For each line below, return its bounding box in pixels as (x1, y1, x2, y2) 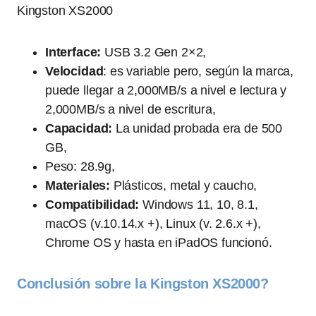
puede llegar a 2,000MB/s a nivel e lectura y (45, 83, 287, 98)
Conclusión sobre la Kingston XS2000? (17, 276, 269, 292)
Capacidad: (45, 121, 113, 136)
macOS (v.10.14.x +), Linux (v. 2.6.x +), (45, 217, 261, 231)
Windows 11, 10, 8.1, (139, 197, 258, 212)
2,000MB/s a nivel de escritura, (45, 102, 216, 117)
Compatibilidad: (45, 197, 140, 212)
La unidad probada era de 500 (112, 121, 282, 136)
